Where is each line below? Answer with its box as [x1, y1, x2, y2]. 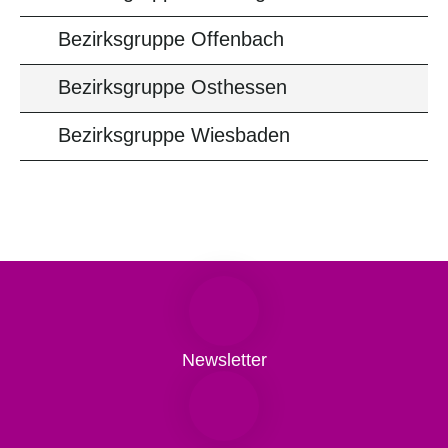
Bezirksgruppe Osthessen [58, 76, 287, 98]
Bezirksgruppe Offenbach [58, 28, 284, 50]
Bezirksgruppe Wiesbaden [58, 124, 290, 146]
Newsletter [181, 350, 267, 370]
